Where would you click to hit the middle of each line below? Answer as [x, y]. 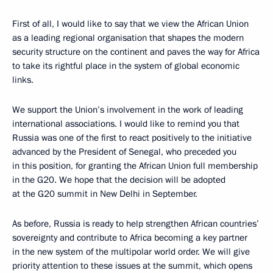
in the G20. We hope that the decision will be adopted [119, 180]
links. [23, 80]
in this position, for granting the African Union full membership [135, 166]
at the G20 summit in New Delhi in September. [105, 194]
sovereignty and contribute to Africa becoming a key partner [130, 238]
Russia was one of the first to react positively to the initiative [132, 138]
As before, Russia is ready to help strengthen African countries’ [136, 224]
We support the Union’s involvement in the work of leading [128, 110]
